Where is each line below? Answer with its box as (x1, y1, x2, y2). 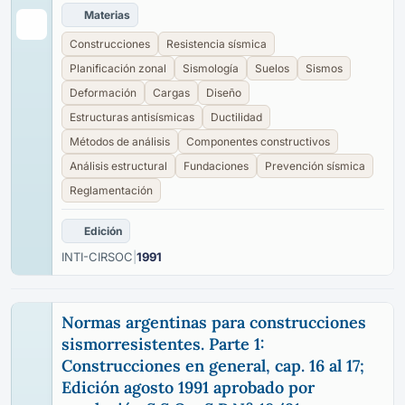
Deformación (70, 86, 137, 99)
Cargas (153, 86, 190, 99)
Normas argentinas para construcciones (61, 312, 366, 333)
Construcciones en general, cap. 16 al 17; (61, 355, 364, 376)
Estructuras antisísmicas (70, 110, 194, 124)
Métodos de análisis (70, 135, 170, 148)
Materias (84, 8, 130, 22)
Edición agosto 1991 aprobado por (61, 377, 315, 398)
